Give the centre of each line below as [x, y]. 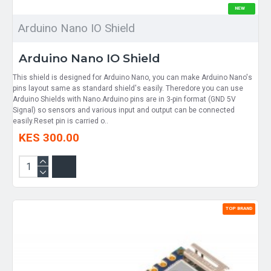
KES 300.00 [49, 137]
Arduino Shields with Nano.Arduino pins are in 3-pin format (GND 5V [124, 99]
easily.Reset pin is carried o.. [60, 121]
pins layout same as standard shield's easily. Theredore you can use [128, 88]
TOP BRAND [239, 208]
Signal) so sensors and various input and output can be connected [124, 110]
